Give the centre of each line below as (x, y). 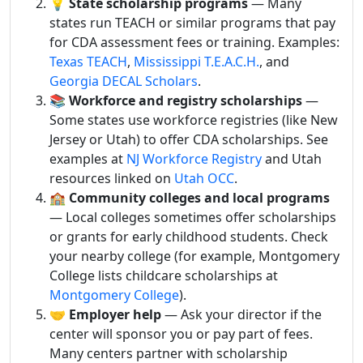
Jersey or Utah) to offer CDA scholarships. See (189, 139)
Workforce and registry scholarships (186, 100)
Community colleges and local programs (199, 197)
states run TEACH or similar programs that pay (192, 22)
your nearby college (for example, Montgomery (194, 256)
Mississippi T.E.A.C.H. (196, 61)
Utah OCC (204, 178)
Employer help (115, 314)
